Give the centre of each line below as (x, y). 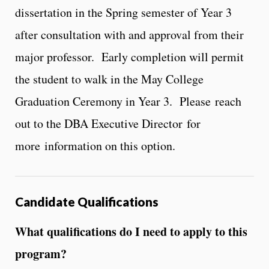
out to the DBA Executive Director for (108, 124)
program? (41, 254)
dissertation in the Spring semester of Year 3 (123, 13)
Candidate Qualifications (87, 202)
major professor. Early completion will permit (129, 57)
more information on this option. (95, 146)
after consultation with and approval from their (129, 35)
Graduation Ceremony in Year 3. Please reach (128, 101)
